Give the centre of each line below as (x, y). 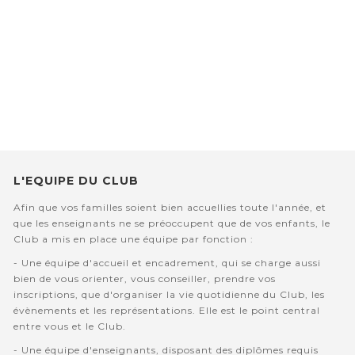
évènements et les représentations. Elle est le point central (166, 311)
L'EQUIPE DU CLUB (76, 181)
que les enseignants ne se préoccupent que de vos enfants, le (172, 223)
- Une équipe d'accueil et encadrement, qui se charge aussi (167, 263)
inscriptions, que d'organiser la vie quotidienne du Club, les (169, 295)
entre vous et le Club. (71, 326)
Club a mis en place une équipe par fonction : (133, 239)
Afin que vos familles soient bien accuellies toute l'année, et (170, 208)
